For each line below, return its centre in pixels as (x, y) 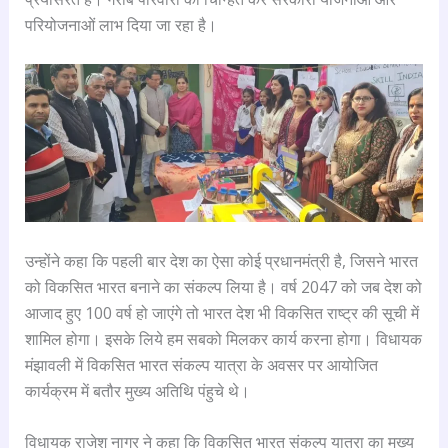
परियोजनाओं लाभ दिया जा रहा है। (120, 25)
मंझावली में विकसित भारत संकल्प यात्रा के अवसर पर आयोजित (201, 364)
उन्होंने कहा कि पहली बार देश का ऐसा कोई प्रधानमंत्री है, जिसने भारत (221, 260)
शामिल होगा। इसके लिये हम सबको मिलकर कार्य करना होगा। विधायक (223, 338)
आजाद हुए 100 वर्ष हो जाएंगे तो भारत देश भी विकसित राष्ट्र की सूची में (221, 312)
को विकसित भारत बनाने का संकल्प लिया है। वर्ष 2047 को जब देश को (223, 286)
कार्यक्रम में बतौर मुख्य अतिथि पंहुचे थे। (137, 390)
